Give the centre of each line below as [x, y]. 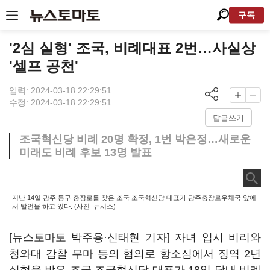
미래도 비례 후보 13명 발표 [86, 152]
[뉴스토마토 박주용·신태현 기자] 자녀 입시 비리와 [135, 237]
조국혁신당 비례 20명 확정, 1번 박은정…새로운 [135, 139]
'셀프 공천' [44, 66]
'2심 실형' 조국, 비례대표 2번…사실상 [132, 48]
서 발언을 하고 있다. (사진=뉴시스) [64, 206]
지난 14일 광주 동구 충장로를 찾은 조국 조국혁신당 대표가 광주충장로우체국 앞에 [134, 198]
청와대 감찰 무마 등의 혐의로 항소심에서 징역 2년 [135, 254]
